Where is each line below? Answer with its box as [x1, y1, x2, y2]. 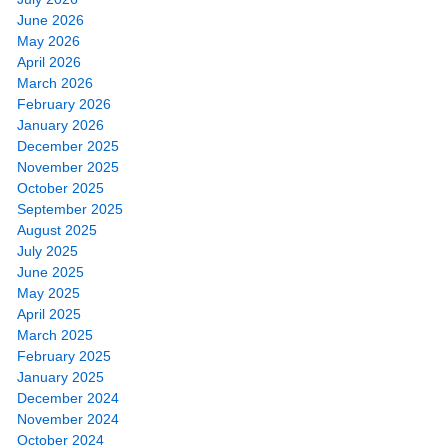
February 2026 [17, 95, 111, 112]
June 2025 [17, 263, 84, 280]
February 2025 [17, 347, 111, 364]
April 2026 [17, 53, 81, 70]
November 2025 [17, 158, 119, 175]
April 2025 [17, 305, 81, 322]
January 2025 [17, 368, 104, 385]
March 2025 [17, 326, 93, 343]
